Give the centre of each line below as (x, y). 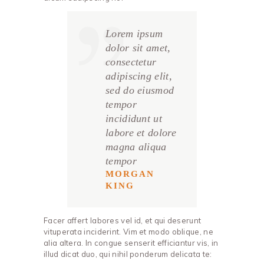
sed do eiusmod (140, 90)
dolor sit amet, (138, 48)
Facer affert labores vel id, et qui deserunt (123, 221)
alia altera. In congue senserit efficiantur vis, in (131, 243)
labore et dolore (141, 133)
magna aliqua (136, 147)
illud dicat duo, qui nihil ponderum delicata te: (128, 254)
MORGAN (130, 174)
